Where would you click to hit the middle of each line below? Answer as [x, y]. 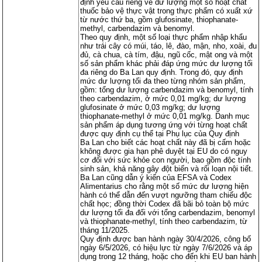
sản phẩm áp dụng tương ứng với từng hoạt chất [164, 125]
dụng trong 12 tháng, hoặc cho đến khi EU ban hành [168, 256]
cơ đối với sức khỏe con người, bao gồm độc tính [166, 160]
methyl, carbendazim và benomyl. [138, 28]
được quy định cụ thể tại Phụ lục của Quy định [160, 133]
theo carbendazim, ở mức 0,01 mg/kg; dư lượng [163, 98]
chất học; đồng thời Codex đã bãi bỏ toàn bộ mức [165, 204]
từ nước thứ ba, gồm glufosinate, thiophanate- [159, 19]
